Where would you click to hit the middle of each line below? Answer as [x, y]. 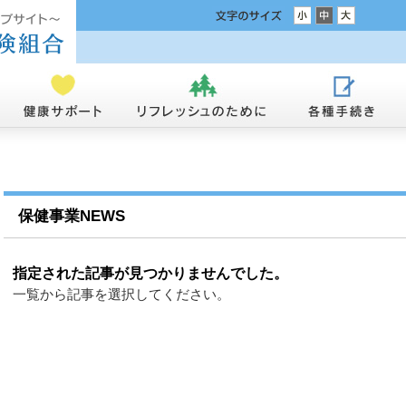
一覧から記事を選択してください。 [121, 295]
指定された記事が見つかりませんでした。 [150, 273]
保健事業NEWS [72, 216]
